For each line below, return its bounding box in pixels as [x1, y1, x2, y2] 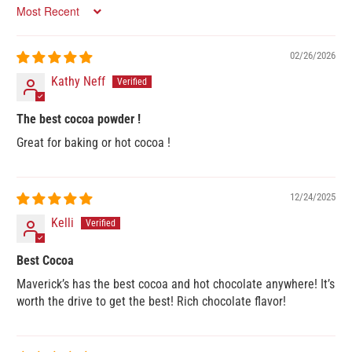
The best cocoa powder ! [16, 111, 141, 126]
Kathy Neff [51, 73, 106, 89]
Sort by [16, 11, 45, 24]
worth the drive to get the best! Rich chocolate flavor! [16, 293, 287, 309]
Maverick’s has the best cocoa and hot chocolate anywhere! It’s [16, 276, 335, 291]
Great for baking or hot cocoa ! [16, 134, 171, 150]
